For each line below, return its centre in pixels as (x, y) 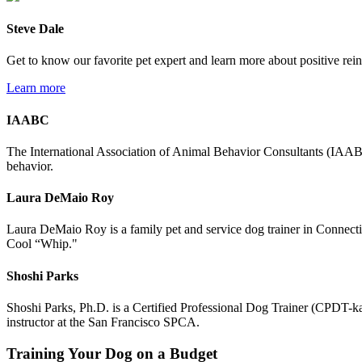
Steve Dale (35, 29)
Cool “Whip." (42, 244)
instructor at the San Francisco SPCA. (103, 322)
